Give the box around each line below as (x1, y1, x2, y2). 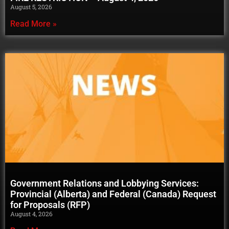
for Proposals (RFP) (10, 199, 92, 210)
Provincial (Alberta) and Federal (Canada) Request (10, 188, 216, 199)
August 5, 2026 (10, 2, 52, 11)
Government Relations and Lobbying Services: (10, 177, 199, 189)
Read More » (10, 18, 57, 29)
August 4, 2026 (10, 209, 53, 218)
